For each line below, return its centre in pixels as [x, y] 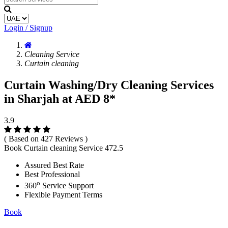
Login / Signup [28, 28]
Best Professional [52, 174]
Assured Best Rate [54, 165]
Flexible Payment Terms [63, 195]
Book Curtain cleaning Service [54, 148]
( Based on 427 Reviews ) [46, 138]
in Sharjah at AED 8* [60, 98]
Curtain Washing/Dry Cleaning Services [109, 85]
